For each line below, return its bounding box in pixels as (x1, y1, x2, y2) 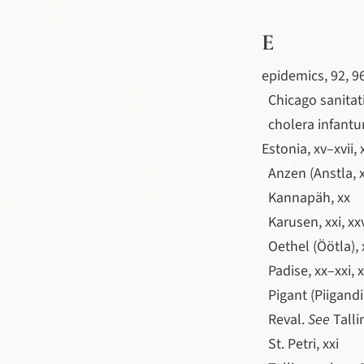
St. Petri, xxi (262, 334, 339, 354)
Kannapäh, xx (262, 188, 350, 208)
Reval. (262, 310, 308, 330)
